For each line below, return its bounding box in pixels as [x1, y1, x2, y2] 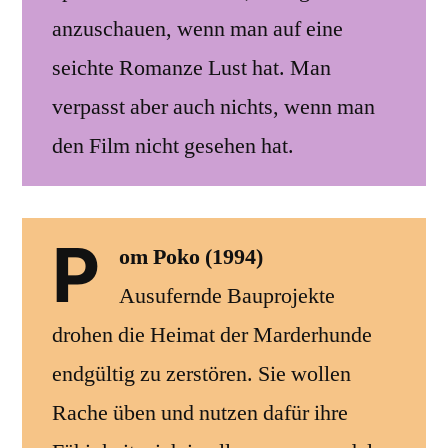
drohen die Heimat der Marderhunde [52, 320, 372, 349]
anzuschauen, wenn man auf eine [52, 14, 343, 43]
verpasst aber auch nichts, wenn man [52, 92, 375, 121]
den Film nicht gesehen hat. [52, 131, 294, 160]
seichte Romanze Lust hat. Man [52, 53, 331, 82]
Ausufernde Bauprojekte [118, 281, 335, 310]
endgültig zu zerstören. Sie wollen [52, 359, 351, 388]
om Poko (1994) [118, 242, 263, 271]
